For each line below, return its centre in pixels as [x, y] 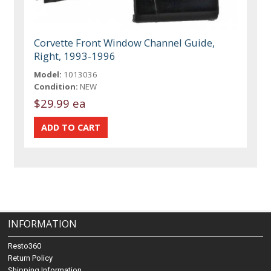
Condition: [56, 86]
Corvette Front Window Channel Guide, [125, 42]
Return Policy [31, 258]
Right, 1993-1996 [75, 56]
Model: [48, 74]
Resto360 [25, 246]
